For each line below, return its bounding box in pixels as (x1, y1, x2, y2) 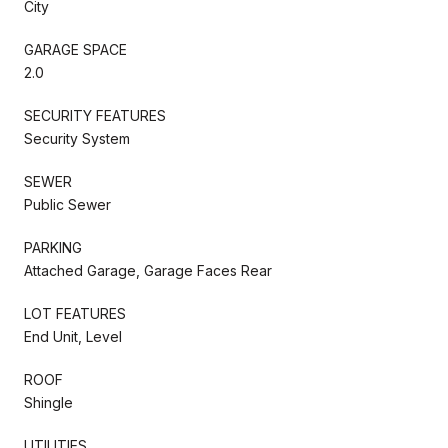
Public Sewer (24, 195, 111, 213)
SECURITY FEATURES (24, 106, 166, 124)
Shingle (24, 393, 73, 411)
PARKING (24, 238, 82, 256)
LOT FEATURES (24, 304, 126, 322)
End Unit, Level (24, 327, 122, 345)
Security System (24, 129, 130, 147)
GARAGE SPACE (24, 40, 127, 58)
